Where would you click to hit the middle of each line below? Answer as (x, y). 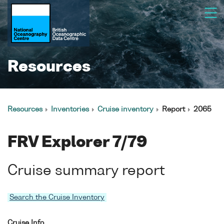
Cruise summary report (86, 171)
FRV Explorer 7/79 (77, 143)
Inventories (70, 109)
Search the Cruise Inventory (57, 197)
